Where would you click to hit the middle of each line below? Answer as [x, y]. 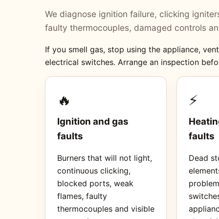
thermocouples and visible [106, 208]
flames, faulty [82, 196]
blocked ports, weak [95, 183]
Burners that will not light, [105, 158]
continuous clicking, [94, 170]
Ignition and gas [93, 121]
